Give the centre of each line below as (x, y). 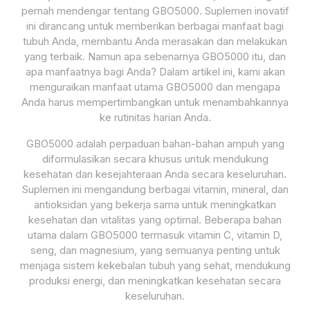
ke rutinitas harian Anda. (155, 117)
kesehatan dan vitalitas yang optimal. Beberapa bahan (155, 220)
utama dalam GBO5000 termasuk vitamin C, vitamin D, (155, 235)
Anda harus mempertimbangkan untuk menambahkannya (155, 102)
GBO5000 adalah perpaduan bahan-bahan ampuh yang (155, 144)
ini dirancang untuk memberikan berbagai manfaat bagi (155, 26)
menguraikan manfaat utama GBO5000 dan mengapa (155, 87)
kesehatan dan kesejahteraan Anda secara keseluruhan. (155, 174)
